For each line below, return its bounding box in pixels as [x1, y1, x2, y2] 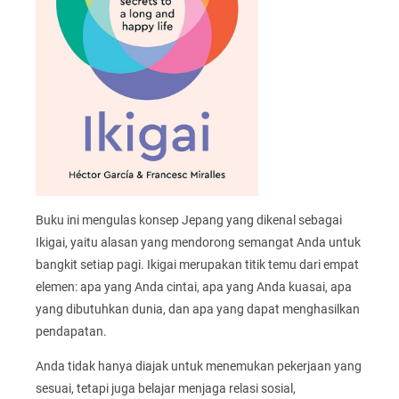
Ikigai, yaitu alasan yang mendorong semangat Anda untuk [36, 234, 361, 249]
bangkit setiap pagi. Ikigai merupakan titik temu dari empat [36, 256, 359, 272]
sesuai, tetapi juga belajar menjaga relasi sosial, [36, 381, 296, 396]
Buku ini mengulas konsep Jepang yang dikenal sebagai [36, 212, 342, 227]
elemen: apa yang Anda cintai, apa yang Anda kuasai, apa [36, 279, 352, 294]
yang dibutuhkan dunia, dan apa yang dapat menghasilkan [36, 301, 360, 316]
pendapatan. [36, 323, 107, 338]
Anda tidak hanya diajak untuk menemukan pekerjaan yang [36, 359, 362, 374]
